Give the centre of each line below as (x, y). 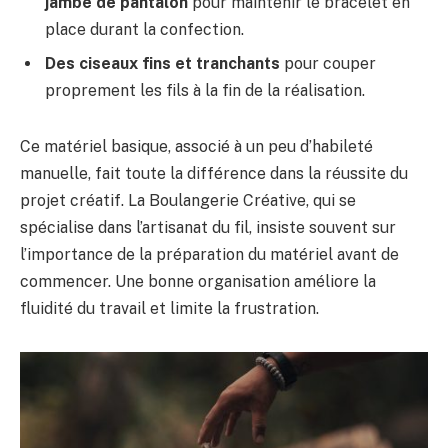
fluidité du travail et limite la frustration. (169, 308)
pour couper (328, 64)
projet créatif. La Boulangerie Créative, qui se (188, 200)
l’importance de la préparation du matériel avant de (209, 254)
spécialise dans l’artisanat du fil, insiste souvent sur (208, 227)
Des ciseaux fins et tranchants (162, 64)
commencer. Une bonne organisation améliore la (198, 281)
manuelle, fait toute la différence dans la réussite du (214, 173)
